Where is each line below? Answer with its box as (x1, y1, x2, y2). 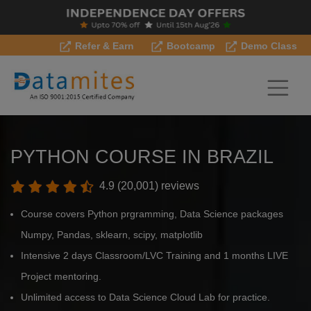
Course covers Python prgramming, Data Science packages (21, 208, 283, 220)
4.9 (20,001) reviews (96, 180, 199, 192)
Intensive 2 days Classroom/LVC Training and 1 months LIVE (21, 250, 288, 262)
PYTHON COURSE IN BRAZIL (10, 146, 274, 167)
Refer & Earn (72, 40, 134, 51)
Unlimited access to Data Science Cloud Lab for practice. (21, 292, 270, 303)
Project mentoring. (21, 271, 101, 283)
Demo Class (238, 40, 297, 51)
